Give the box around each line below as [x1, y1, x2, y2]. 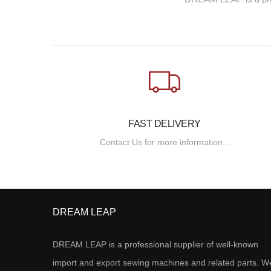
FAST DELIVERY [128, 118, 201, 129]
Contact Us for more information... [99, 137, 230, 147]
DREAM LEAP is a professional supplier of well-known [53, 239, 258, 249]
